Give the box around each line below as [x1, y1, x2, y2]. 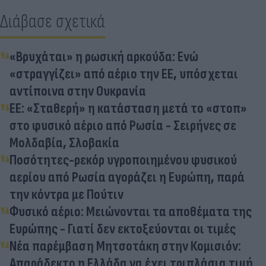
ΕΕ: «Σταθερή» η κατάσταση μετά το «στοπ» [9, 100, 247, 118]
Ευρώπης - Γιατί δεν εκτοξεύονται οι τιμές [9, 220, 236, 238]
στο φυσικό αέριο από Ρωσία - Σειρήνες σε [9, 117, 236, 135]
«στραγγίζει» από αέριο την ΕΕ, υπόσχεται [9, 65, 238, 83]
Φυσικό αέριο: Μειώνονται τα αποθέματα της [9, 203, 252, 221]
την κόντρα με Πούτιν [9, 186, 123, 204]
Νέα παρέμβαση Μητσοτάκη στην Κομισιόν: [9, 237, 241, 255]
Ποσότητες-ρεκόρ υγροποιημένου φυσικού [9, 151, 237, 169]
